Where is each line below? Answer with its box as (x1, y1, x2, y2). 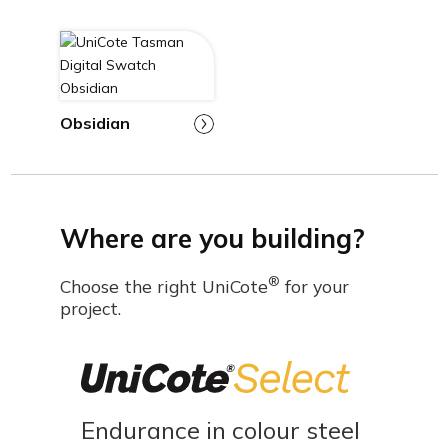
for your (279, 275, 349, 297)
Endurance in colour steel (80, 414, 360, 445)
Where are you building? (59, 222, 365, 255)
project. (59, 297, 121, 319)
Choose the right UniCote (59, 275, 268, 297)
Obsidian (59, 113, 130, 133)
